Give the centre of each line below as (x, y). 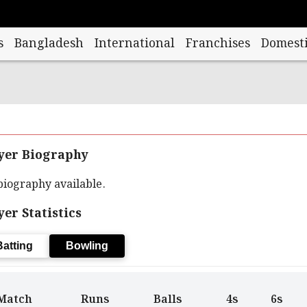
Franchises (218, 44)
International (134, 44)
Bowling (87, 246)
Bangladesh (49, 44)
